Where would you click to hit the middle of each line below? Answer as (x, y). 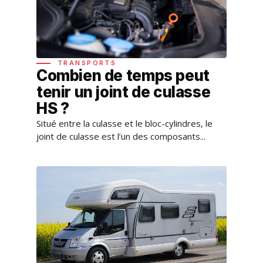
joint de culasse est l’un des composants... (121, 136)
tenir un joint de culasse (124, 92)
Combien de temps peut (123, 76)
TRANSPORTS (87, 63)
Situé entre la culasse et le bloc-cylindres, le (124, 124)
